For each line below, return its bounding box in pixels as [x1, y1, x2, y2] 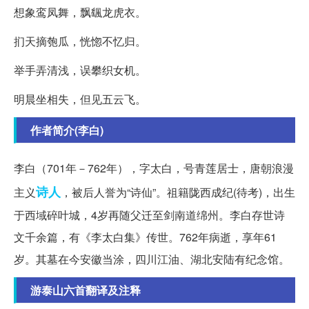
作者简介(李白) [30, 121, 103, 138]
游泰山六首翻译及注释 [30, 281, 141, 298]
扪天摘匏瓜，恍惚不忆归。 [14, 32, 146, 49]
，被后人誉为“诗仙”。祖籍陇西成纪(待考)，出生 [61, 183, 295, 200]
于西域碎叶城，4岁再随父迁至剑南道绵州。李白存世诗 [14, 206, 285, 223]
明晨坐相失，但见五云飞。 [14, 90, 146, 107]
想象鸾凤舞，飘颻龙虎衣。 [14, 3, 146, 20]
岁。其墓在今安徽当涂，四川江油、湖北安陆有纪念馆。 [14, 250, 290, 267]
